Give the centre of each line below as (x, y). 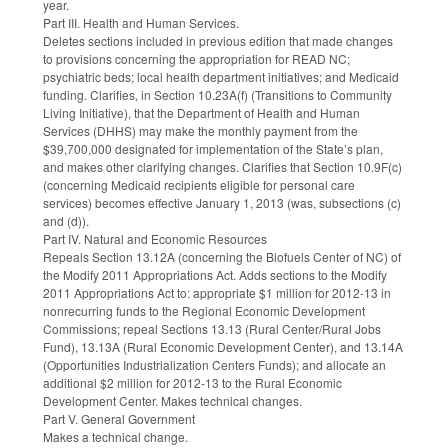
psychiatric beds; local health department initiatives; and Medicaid (221, 77)
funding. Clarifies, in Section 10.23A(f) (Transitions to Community (217, 95)
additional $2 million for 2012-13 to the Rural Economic (192, 383)
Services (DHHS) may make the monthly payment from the (200, 131)
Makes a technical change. (115, 437)
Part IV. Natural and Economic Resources (155, 239)
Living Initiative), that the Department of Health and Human (201, 113)
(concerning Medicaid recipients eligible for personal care (199, 185)
